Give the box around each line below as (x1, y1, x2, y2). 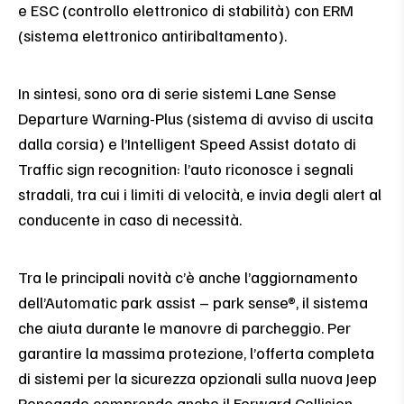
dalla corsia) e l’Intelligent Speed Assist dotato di (18, 133, 356, 153)
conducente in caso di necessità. (18, 208, 242, 229)
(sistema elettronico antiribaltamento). (18, 24, 287, 45)
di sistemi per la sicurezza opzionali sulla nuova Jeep (18, 367, 377, 388)
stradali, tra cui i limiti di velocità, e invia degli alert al (18, 183, 381, 204)
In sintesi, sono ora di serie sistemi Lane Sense (18, 82, 336, 103)
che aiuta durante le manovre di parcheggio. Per (18, 317, 351, 337)
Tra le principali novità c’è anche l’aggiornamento (18, 266, 358, 287)
